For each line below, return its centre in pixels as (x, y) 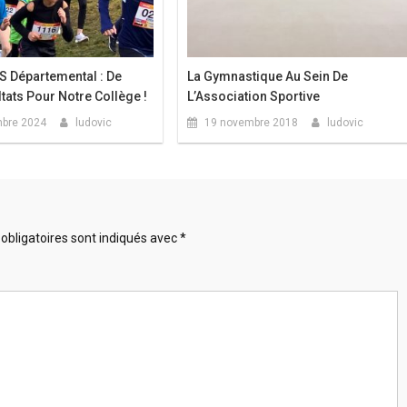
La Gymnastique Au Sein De (268, 77)
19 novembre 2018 (252, 123)
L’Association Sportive (254, 97)
